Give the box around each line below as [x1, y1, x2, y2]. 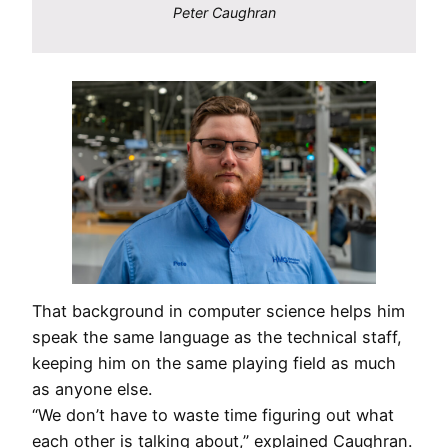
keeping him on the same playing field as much [32, 353, 396, 374]
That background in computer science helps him [32, 301, 405, 322]
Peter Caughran [172, 3, 276, 21]
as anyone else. [32, 379, 157, 400]
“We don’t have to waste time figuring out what [32, 405, 394, 426]
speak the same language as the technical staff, [32, 327, 402, 348]
